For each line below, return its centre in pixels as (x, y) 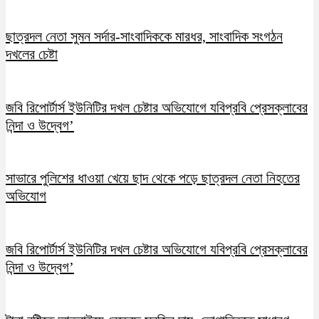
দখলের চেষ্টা (32, 54)
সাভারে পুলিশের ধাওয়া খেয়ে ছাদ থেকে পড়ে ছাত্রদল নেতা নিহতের (153, 178)
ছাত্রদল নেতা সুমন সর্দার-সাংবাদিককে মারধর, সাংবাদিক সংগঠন (144, 37)
